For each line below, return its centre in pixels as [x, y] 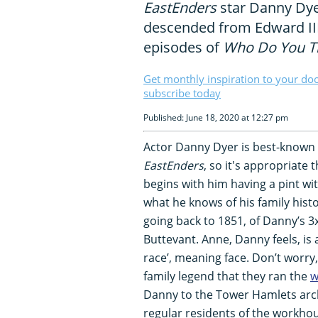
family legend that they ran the [227, 276]
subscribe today [182, 93]
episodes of [183, 47]
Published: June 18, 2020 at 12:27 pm [216, 117]
